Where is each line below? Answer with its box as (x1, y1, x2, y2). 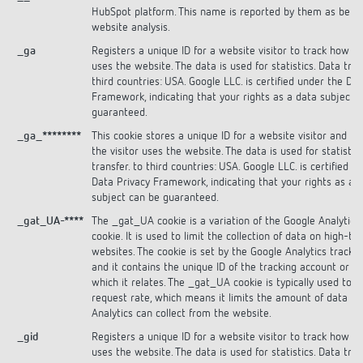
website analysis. (92, 21, 170, 33)
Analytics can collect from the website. (92, 307, 271, 319)
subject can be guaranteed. (92, 191, 219, 203)
